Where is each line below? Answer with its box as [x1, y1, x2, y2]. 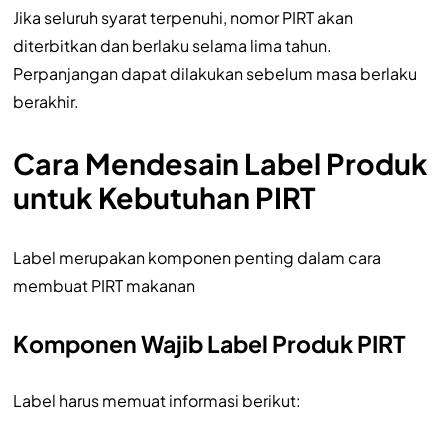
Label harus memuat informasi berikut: [12, 389, 301, 411]
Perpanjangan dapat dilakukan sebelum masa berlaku [12, 62, 417, 84]
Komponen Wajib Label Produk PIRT [12, 328, 405, 358]
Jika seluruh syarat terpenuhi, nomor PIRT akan [12, 6, 353, 28]
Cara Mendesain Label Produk [12, 144, 428, 181]
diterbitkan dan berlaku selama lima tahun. [12, 34, 332, 56]
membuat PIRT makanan [12, 274, 195, 296]
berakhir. [12, 90, 79, 112]
